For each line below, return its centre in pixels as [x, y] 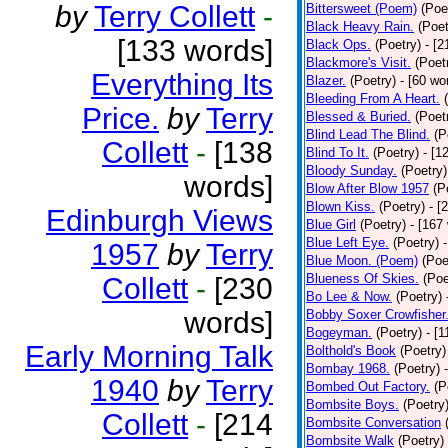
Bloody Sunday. [351, 170]
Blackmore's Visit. [358, 62]
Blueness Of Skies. [362, 278]
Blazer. [326, 80]
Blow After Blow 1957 [367, 188]
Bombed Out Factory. [368, 386]
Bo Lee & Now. [349, 296]
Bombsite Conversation [373, 422]
